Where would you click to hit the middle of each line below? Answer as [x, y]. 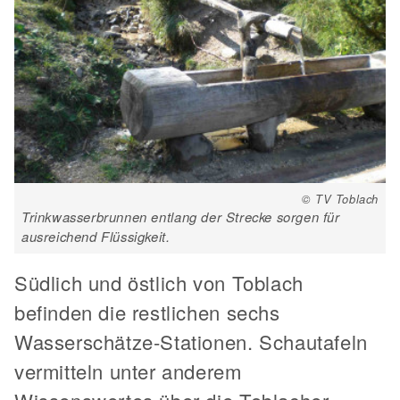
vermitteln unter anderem [128, 371]
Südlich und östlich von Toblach [159, 282]
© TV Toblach [340, 198]
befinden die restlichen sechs [147, 312]
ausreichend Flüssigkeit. [96, 236]
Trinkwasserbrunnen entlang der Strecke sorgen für [181, 216]
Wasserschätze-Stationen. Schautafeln [191, 341]
